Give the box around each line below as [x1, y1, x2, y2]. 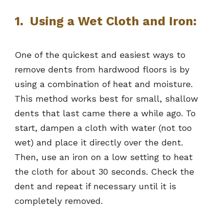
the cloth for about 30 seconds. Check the [15, 166, 194, 177]
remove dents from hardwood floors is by [15, 64, 189, 75]
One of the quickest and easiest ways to [15, 50, 185, 60]
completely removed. [15, 196, 103, 206]
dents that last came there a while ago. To [15, 108, 196, 119]
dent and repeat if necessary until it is [15, 181, 176, 192]
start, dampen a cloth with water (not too [15, 123, 192, 133]
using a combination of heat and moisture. [15, 79, 193, 90]
